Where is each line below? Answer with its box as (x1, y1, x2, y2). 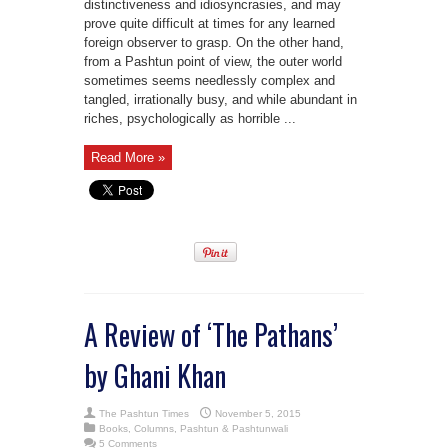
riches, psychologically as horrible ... (84, 110, 296, 126)
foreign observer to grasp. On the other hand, (84, 34, 344, 50)
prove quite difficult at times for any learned (84, 15, 335, 31)
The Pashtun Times (99, 407, 189, 419)
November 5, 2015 (215, 407, 301, 419)
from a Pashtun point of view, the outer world (84, 53, 342, 69)
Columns (134, 422, 174, 434)
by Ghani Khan (84, 354, 226, 396)
